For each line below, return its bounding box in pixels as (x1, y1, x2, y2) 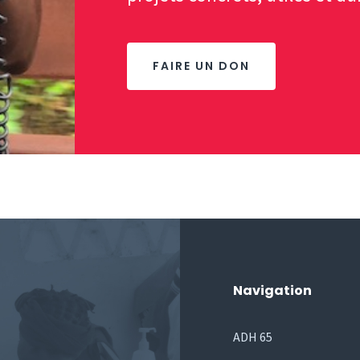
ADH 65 (232, 329, 272, 346)
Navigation (232, 281, 312, 301)
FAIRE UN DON (153, 58, 251, 75)
